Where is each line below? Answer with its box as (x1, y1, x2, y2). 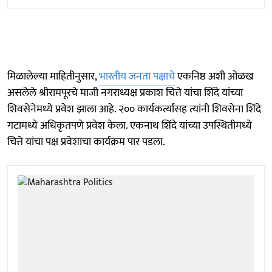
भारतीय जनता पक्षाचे (99, 67, 175, 86)
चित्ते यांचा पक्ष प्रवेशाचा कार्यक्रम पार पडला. (7, 132, 165, 151)
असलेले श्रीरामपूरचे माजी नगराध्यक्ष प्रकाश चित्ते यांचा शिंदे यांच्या (7, 83, 243, 102)
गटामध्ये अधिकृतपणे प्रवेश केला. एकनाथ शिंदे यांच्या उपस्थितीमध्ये (7, 116, 252, 135)
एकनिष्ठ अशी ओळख (175, 67, 254, 86)
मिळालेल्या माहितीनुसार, (7, 67, 99, 86)
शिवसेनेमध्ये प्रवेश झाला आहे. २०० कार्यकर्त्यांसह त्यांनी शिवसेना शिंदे (7, 100, 261, 118)
